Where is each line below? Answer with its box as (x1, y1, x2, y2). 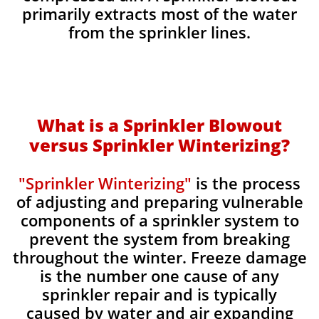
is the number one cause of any (40, 265, 279, 286)
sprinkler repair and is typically (42, 283, 277, 305)
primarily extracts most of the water (22, 3, 297, 24)
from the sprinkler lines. (68, 21, 251, 43)
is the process (192, 172, 300, 194)
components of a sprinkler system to (20, 209, 299, 231)
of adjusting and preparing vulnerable (16, 191, 303, 212)
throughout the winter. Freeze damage (12, 246, 307, 268)
